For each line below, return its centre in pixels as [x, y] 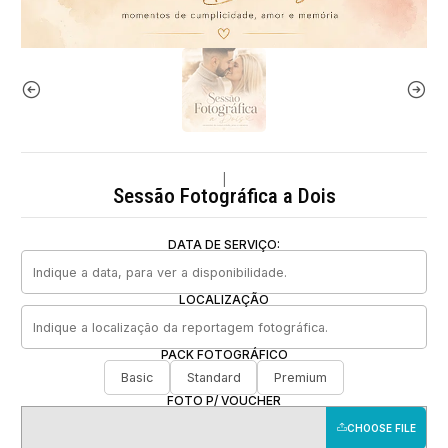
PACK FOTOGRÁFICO [224, 354]
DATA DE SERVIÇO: [224, 244]
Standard [213, 377]
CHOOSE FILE [381, 428]
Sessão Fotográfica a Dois [224, 195]
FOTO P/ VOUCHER [224, 400]
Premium [300, 377]
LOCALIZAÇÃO [224, 299]
